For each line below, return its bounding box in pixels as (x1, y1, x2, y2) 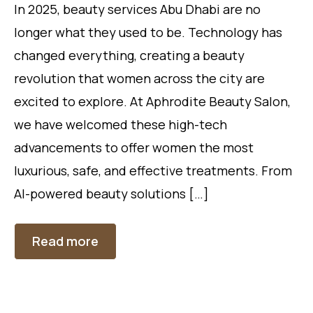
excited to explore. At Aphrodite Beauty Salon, (14, 93, 291, 110)
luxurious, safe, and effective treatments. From (14, 162, 292, 179)
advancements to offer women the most (14, 139, 254, 156)
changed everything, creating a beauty (14, 47, 245, 64)
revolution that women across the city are (14, 70, 265, 87)
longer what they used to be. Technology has (14, 24, 282, 41)
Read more (32, 233, 99, 249)
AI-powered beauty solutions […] (14, 185, 209, 202)
